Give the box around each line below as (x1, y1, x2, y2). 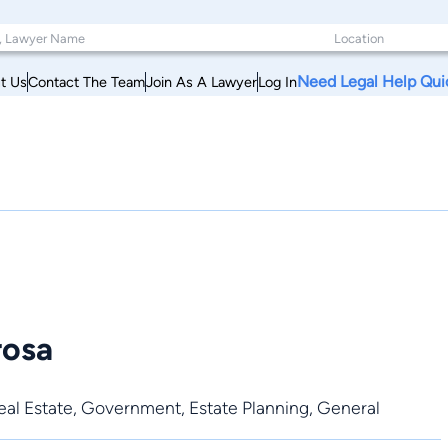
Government (81, 396, 181, 418)
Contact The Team (28, 72, 145, 91)
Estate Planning (189, 396, 309, 418)
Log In (258, 72, 297, 91)
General (317, 396, 380, 418)
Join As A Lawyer (146, 72, 257, 91)
